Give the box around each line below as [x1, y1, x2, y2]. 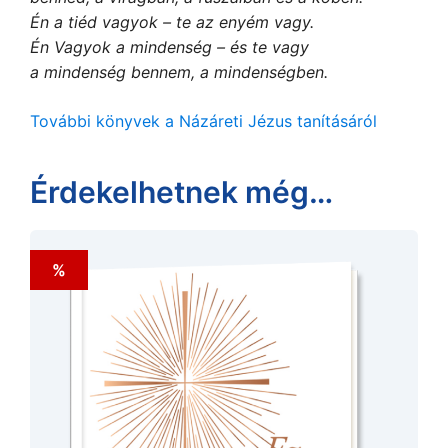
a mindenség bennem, [30, 61, 200, 82]
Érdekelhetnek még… [30, 173, 333, 210]
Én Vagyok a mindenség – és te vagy [30, 36, 309, 57]
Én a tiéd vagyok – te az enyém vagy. [30, 11, 314, 32]
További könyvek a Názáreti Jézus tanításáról [30, 110, 377, 131]
